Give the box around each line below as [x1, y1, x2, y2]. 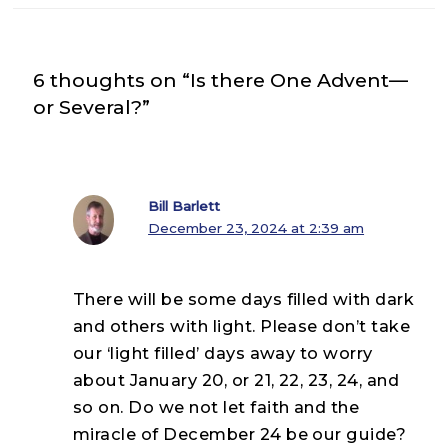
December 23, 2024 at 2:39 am [148, 220, 365, 237]
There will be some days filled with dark [73, 288, 415, 309]
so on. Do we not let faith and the [73, 396, 360, 417]
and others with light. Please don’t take [73, 315, 411, 336]
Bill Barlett [148, 198, 221, 215]
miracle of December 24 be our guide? [73, 423, 407, 444]
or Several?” [33, 94, 150, 119]
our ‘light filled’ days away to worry [73, 342, 373, 363]
